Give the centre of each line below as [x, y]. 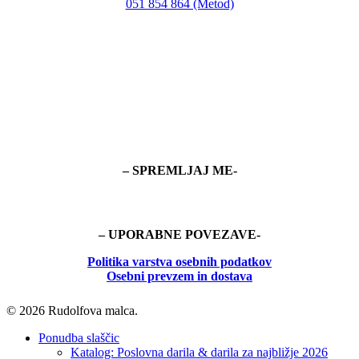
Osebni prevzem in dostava [179, 276]
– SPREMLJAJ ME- [179, 171]
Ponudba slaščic [79, 338]
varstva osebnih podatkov [200, 262]
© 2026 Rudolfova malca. [72, 311]
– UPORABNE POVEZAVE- [179, 235]
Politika [108, 262]
